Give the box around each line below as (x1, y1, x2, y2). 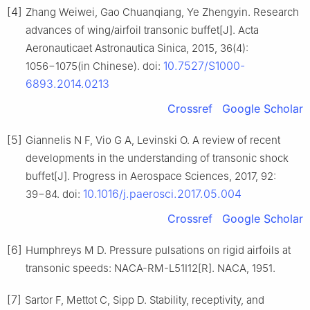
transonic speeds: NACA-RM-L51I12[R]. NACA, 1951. (26, 262, 275, 275)
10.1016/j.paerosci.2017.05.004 (83, 187, 241, 201)
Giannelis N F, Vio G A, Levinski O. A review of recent (26, 134, 280, 147)
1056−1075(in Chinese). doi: (26, 60, 163, 73)
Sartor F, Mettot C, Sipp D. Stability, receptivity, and (25, 293, 264, 307)
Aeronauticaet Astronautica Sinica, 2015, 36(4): (26, 42, 248, 55)
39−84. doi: (26, 188, 83, 201)
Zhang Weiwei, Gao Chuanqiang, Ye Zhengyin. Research (26, 6, 299, 19)
